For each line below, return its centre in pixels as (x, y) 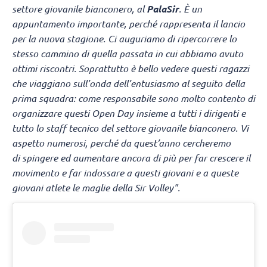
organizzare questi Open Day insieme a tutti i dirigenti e (129, 113)
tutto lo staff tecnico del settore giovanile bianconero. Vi (130, 128)
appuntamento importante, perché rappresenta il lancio (128, 23)
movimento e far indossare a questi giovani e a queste (125, 172)
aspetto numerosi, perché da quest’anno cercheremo (121, 142)
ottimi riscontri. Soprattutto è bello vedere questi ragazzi (131, 68)
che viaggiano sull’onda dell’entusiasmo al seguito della (128, 83)
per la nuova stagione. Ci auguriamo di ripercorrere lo (124, 38)
